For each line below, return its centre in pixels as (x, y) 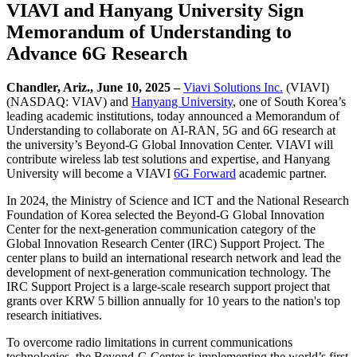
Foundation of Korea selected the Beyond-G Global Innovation (165, 214)
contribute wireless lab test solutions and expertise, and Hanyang (168, 159)
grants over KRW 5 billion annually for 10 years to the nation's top (173, 300)
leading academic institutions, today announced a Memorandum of (173, 116)
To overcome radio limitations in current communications (149, 342)
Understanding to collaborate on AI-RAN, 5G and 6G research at (171, 130)
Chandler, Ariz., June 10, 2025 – (93, 87)
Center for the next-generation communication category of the (161, 229)
